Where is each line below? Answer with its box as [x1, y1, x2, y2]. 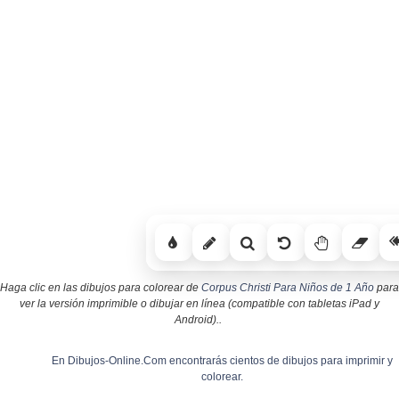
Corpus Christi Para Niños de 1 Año [201, 281, 374, 294]
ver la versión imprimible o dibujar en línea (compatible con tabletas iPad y [20, 297, 379, 310]
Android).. [175, 313, 222, 326]
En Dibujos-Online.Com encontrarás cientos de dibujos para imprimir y [51, 354, 393, 367]
